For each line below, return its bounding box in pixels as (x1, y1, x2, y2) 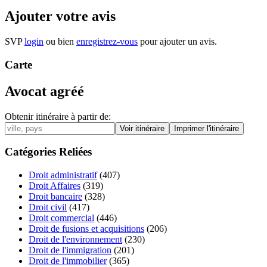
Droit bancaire (29, 191, 82, 202)
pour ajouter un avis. (138, 36, 217, 47)
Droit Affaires (29, 181, 80, 191)
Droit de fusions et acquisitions (29, 223, 144, 234)
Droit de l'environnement (29, 234, 122, 245)
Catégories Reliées (5, 145, 92, 159)
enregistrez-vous (76, 36, 138, 47)
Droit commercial (29, 213, 94, 223)
